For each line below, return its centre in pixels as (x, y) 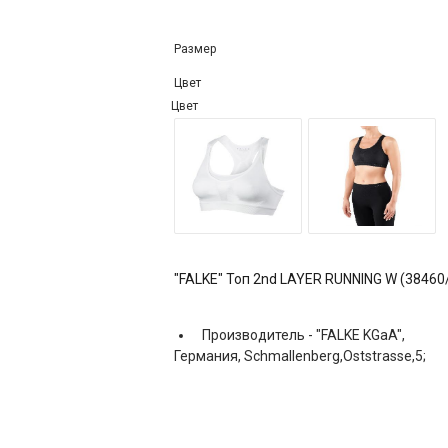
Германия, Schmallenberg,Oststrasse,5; (300, 356)
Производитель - (257, 335)
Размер (195, 49)
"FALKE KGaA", (360, 335)
